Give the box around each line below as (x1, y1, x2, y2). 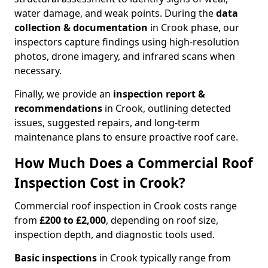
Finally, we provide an (14, 87, 113, 101)
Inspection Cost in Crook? (14, 173, 185, 193)
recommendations (14, 102, 102, 115)
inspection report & (113, 87, 205, 101)
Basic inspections (14, 251, 97, 265)
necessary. (14, 64, 62, 78)
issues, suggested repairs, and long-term (14, 116, 200, 130)
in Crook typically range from (97, 251, 231, 265)
